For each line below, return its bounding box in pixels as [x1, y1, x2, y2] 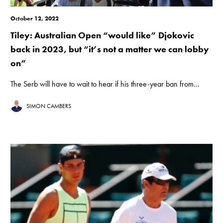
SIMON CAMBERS [26, 102, 72, 111]
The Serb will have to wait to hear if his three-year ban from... [10, 79, 200, 90]
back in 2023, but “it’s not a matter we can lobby [10, 43, 210, 55]
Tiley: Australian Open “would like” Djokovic [10, 29, 195, 41]
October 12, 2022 [10, 14, 59, 23]
